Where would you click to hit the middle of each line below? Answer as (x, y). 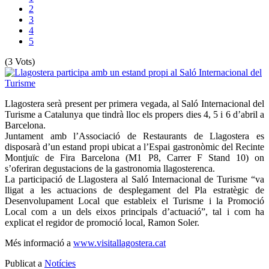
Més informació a (39, 243)
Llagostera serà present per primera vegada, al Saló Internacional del (134, 103)
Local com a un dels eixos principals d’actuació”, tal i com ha (134, 211)
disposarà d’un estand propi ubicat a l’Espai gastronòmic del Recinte (134, 147)
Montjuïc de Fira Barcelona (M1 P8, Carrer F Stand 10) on (134, 157)
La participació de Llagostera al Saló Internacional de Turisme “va (134, 179)
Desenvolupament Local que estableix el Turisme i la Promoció (134, 201)
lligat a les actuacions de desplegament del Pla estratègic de (134, 190)
